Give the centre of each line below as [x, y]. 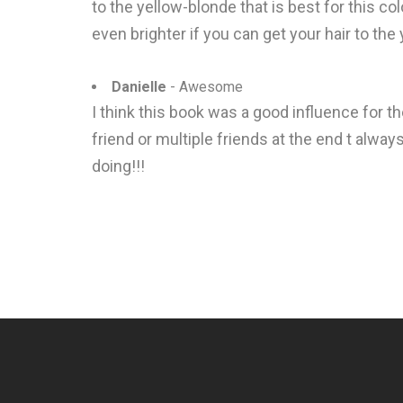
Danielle [139, 87]
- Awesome [205, 87]
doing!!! [118, 166]
